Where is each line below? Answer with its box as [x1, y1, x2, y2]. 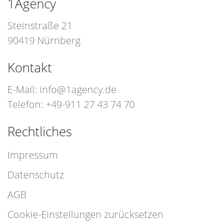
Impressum [7, 148, 58, 162]
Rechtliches [7, 122, 72, 141]
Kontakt [7, 58, 52, 77]
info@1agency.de [40, 83, 116, 97]
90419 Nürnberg [7, 34, 80, 48]
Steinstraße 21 [7, 19, 72, 33]
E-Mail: [7, 83, 40, 97]
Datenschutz [7, 168, 64, 182]
